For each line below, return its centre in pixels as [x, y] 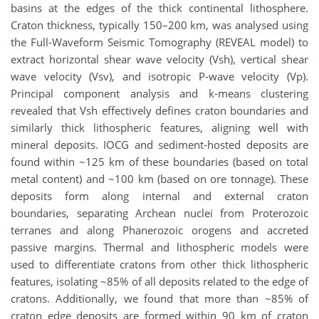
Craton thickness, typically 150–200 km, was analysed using [159, 25]
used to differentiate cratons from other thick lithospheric [159, 264]
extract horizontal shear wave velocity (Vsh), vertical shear [159, 59]
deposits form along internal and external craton [159, 195]
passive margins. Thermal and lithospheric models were [159, 247]
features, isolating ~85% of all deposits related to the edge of [159, 281]
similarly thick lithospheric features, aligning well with [159, 127]
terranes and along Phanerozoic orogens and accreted [159, 230]
